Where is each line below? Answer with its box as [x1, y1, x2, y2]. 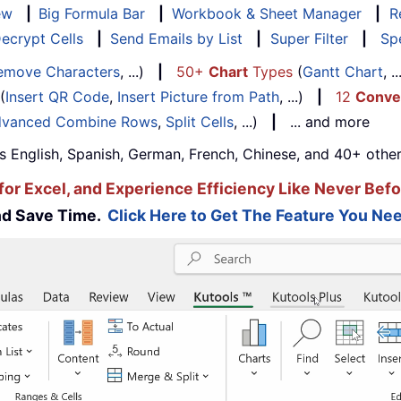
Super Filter [270, 30, 348, 48]
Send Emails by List [110, 30, 243, 48]
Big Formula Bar [38, 4, 145, 23]
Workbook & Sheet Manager [172, 4, 362, 23]
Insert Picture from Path [117, 88, 279, 107]
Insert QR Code [5, 88, 109, 107]
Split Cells [166, 113, 234, 132]
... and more [277, 113, 370, 132]
